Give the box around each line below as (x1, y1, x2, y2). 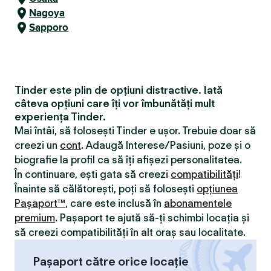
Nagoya (29, 5, 65, 21)
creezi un (15, 139, 60, 151)
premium (15, 212, 55, 224)
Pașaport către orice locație (33, 254, 189, 269)
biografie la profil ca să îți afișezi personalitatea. (15, 154, 242, 166)
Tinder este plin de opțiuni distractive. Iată (15, 84, 223, 96)
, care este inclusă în (65, 197, 164, 209)
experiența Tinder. (15, 111, 106, 123)
